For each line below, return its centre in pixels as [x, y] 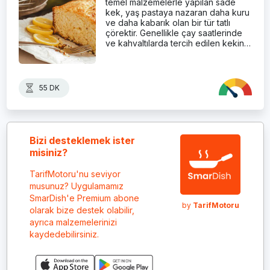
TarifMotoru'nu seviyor [75, 174]
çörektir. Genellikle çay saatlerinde [174, 33]
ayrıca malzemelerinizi [73, 222]
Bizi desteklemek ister [82, 140]
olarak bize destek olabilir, [82, 210]
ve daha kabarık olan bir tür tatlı [168, 22]
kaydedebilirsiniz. [64, 234]
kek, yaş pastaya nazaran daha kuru [177, 12]
